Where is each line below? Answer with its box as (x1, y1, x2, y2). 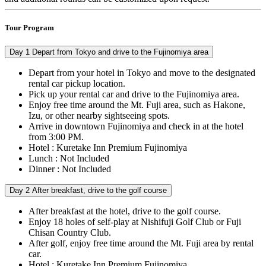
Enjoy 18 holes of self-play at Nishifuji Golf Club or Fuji (28, 217, 241, 227)
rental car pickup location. (28, 78, 125, 89)
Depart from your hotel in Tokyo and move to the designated (28, 68, 255, 78)
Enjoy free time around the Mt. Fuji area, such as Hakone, (28, 100, 245, 110)
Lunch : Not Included (28, 153, 109, 164)
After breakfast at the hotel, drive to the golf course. (28, 206, 221, 217)
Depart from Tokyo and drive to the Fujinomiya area (30, 47, 208, 57)
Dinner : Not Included (28, 164, 111, 175)
